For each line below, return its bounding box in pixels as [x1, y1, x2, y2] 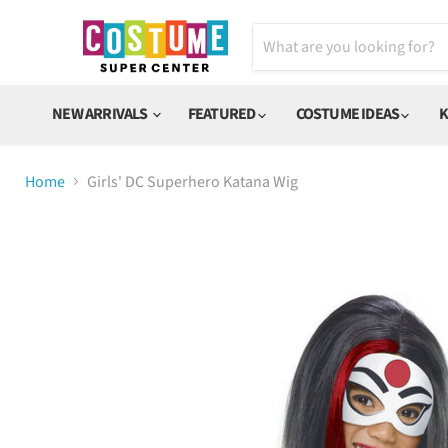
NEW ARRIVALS [52, 102, 150, 125]
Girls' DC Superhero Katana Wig [87, 170, 298, 193]
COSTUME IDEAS [295, 102, 402, 125]
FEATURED [187, 102, 258, 125]
